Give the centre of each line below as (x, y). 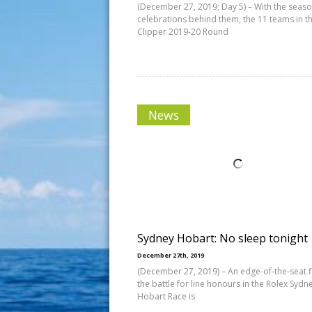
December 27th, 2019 (171, 255)
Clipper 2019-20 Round (183, 32)
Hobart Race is (166, 296)
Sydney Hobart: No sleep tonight (223, 238)
